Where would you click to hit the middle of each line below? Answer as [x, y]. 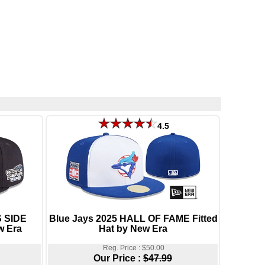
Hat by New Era [133, 229]
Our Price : [118, 258]
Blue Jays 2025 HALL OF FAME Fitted [133, 219]
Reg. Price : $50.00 [133, 248]
